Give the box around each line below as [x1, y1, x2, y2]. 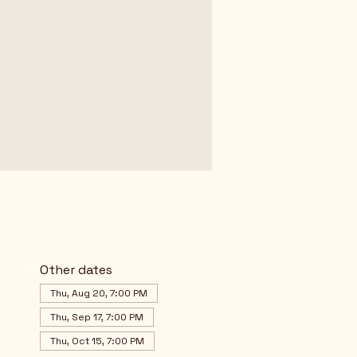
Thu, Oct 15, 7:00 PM [49, 335, 144, 347]
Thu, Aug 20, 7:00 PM [49, 287, 147, 300]
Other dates [39, 261, 112, 278]
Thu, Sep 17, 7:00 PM [49, 311, 143, 324]
